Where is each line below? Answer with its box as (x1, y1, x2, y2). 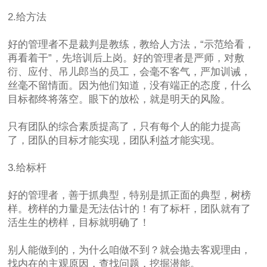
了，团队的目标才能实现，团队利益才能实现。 (8, 135, 221, 147)
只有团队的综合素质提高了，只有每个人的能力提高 (8, 121, 241, 133)
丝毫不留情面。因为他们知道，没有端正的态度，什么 (8, 80, 252, 92)
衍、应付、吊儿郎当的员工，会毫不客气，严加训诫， (8, 66, 252, 78)
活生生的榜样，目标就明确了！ (8, 217, 150, 229)
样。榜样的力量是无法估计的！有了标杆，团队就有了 (8, 203, 252, 215)
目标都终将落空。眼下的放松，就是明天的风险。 (8, 94, 231, 105)
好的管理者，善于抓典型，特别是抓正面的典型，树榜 (8, 190, 252, 201)
